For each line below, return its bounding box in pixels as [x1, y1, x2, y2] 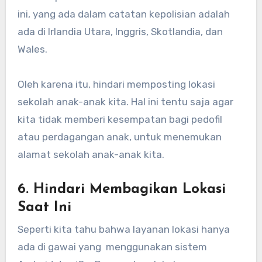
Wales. [17, 43, 47, 55]
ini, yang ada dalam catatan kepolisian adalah [17, 8, 230, 20]
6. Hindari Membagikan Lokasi [17, 182, 226, 196]
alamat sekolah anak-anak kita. [17, 148, 164, 160]
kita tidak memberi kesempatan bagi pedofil [17, 113, 222, 125]
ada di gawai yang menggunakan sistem [17, 241, 207, 253]
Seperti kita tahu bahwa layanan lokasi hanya [17, 223, 230, 236]
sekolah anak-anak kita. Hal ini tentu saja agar [17, 95, 233, 108]
